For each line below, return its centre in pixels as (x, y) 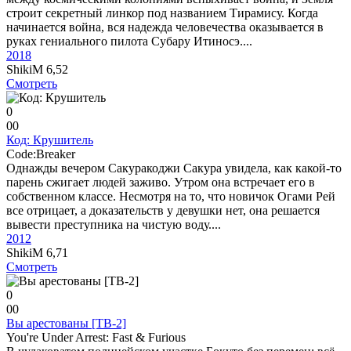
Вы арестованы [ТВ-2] (66, 323)
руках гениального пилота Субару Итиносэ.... (129, 41)
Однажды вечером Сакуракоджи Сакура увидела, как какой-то (174, 168)
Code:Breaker (41, 154)
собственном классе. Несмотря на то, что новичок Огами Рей (171, 196)
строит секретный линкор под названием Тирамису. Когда (162, 13)
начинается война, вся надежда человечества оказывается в (165, 27)
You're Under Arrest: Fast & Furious (96, 337)
